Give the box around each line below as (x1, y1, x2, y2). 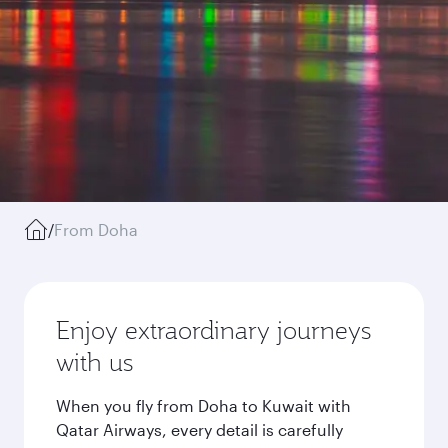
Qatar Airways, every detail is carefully (56, 420, 343, 439)
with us (56, 346, 133, 378)
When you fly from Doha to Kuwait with (56, 396, 351, 415)
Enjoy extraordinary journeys (56, 314, 371, 346)
